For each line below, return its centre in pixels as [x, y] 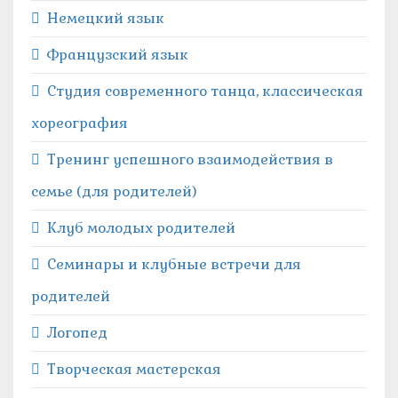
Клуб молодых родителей [141, 228]
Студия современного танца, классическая [205, 91]
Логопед [77, 333]
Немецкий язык [106, 18]
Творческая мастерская [134, 369]
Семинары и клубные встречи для [174, 264]
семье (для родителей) [114, 191]
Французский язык [118, 55]
